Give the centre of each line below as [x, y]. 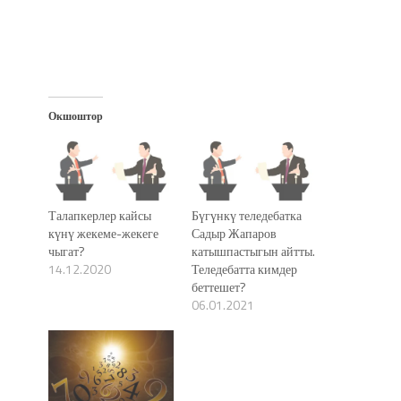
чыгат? [67, 251]
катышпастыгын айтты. [253, 251]
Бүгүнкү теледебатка [247, 215]
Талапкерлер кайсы [100, 215]
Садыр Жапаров [234, 233]
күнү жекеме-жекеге [103, 233]
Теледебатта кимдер [244, 269]
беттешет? [219, 286]
